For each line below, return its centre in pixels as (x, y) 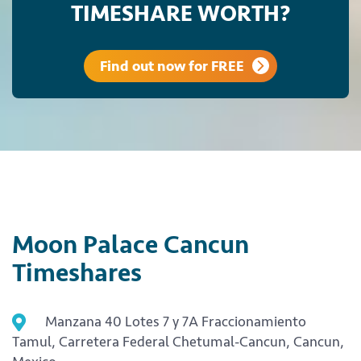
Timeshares (77, 273)
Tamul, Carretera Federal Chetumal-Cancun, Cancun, (178, 341)
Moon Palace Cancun (131, 245)
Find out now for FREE (172, 66)
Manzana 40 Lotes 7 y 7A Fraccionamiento (174, 321)
